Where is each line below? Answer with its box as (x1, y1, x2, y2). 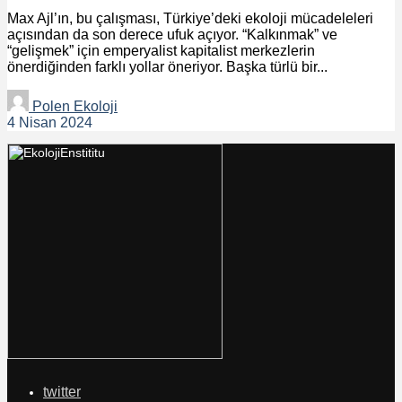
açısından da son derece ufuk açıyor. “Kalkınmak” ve (7, 26, 337, 42)
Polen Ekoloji (29, 98, 118, 114)
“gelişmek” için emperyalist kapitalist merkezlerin (7, 42, 315, 58)
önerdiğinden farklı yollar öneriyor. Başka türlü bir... (7, 58, 328, 74)
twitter (43, 383, 81, 399)
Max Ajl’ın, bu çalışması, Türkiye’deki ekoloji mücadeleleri (7, 10, 373, 26)
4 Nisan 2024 (7, 114, 92, 130)
